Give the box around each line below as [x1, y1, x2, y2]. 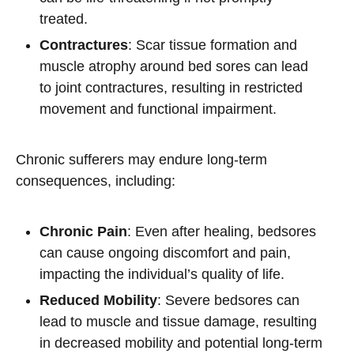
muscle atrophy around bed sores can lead [40, 58, 308, 74]
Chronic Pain [40, 224, 127, 239]
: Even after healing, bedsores [127, 224, 316, 239]
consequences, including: [16, 173, 175, 189]
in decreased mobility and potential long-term [40, 335, 322, 351]
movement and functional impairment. [40, 101, 277, 117]
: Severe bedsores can [157, 292, 299, 308]
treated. [40, 11, 88, 27]
